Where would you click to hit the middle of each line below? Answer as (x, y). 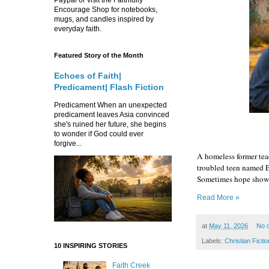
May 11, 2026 (228, 226)
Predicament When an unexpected (110, 105)
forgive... (68, 143)
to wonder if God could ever (99, 134)
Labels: (213, 240)
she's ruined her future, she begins (110, 124)
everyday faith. (78, 29)
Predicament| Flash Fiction (109, 87)
